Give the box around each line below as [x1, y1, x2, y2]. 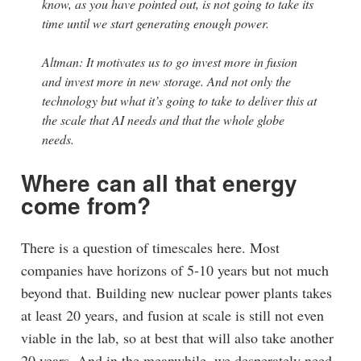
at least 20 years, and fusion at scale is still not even [20, 305, 324, 325]
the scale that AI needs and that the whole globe [41, 110, 284, 128]
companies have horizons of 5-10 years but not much [20, 259, 329, 280]
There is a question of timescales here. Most [20, 237, 280, 257]
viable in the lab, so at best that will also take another [20, 327, 334, 347]
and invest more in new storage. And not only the [41, 72, 291, 89]
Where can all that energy [20, 165, 297, 199]
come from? [20, 188, 151, 222]
